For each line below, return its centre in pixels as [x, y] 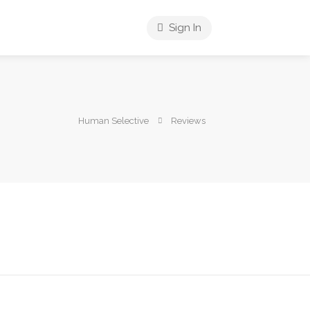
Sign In [184, 28]
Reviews [188, 121]
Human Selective [113, 121]
